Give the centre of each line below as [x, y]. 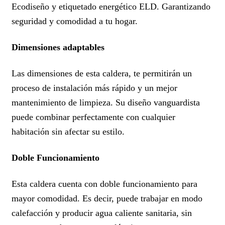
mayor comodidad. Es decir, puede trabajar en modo [107, 198]
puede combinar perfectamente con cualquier [93, 117]
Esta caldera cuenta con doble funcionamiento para [104, 184]
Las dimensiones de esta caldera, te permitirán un [102, 73]
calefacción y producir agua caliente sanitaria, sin [102, 213]
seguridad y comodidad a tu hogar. [75, 21]
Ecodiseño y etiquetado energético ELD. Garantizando [111, 7]
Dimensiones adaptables [58, 47]
